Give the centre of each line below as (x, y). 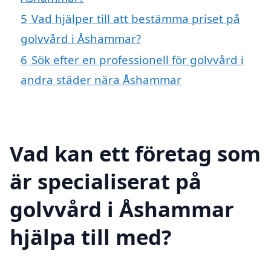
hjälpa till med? (91, 237)
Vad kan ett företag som (135, 153)
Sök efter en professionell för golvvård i (138, 59)
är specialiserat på (106, 181)
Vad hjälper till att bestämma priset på (136, 18)
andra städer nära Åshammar (101, 79)
